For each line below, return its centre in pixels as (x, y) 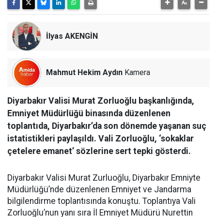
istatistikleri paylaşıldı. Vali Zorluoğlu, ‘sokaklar (101, 139)
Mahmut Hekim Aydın (84, 73)
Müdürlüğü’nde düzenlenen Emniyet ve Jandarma (99, 190)
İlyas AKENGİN (72, 36)
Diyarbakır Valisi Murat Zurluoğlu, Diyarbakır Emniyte (104, 178)
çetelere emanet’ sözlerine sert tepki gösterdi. (99, 151)
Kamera (136, 73)
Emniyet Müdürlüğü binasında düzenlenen (89, 114)
